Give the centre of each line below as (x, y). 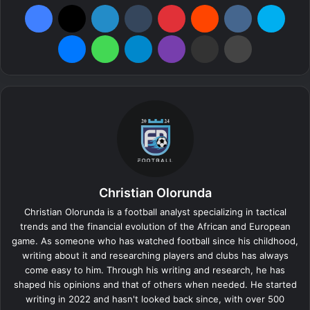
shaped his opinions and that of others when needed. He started (155, 285)
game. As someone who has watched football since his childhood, (155, 241)
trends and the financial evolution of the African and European (155, 227)
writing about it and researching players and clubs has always (155, 256)
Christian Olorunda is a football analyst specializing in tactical (155, 212)
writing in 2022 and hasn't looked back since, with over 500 (155, 299)
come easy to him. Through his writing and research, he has (155, 270)
